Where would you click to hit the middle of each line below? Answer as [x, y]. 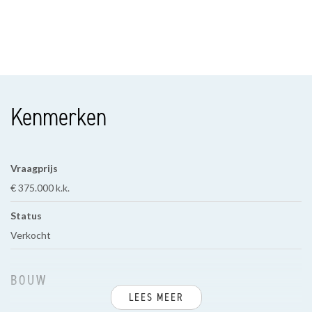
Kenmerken [58, 117]
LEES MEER [156, 297]
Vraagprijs [34, 168]
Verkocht [31, 235]
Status [26, 215]
